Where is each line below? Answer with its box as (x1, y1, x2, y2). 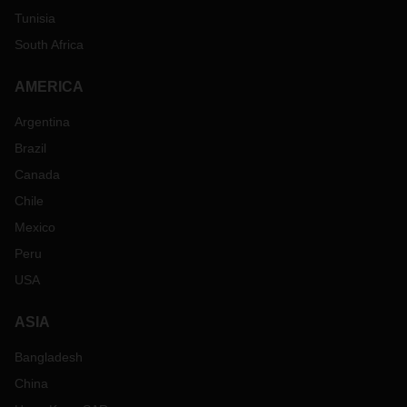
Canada (15, 167, 60, 182)
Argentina (15, 114, 70, 129)
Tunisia (15, 11, 55, 25)
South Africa (15, 37, 84, 52)
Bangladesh (15, 350, 83, 364)
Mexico (15, 220, 55, 234)
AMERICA (15, 79, 84, 94)
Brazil (15, 141, 46, 155)
